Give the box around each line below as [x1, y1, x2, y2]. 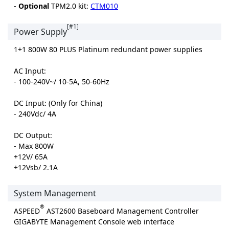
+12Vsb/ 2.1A [14, 163, 58, 173]
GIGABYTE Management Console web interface [14, 217, 174, 227]
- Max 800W [14, 141, 54, 151]
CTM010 [90, 1, 118, 11]
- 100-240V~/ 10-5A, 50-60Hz [14, 77, 109, 87]
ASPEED [14, 206, 40, 216]
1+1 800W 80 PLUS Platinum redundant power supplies [14, 44, 202, 55]
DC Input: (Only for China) [14, 98, 102, 108]
